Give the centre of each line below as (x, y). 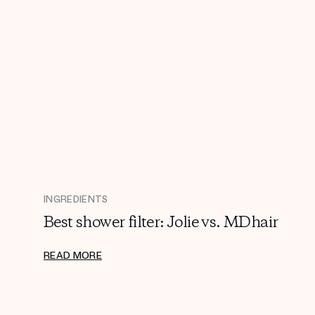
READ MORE (73, 255)
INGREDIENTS (76, 199)
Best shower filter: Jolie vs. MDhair (161, 223)
